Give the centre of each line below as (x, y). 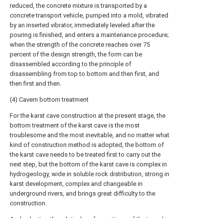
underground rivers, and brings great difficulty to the (82, 193)
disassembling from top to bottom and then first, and (84, 74)
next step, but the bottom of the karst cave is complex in (88, 164)
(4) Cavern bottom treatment (49, 100)
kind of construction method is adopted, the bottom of (87, 145)
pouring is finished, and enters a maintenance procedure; (89, 35)
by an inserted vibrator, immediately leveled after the (82, 25)
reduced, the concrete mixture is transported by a (78, 6)
